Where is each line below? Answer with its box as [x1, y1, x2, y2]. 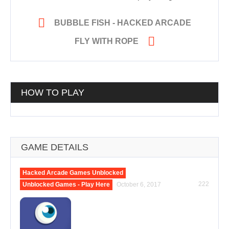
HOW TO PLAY [21, 87, 84, 98]
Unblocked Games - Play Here [22, 181, 110, 189]
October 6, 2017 [117, 181, 161, 189]
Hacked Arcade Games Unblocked [22, 169, 123, 177]
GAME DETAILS [21, 142, 88, 153]
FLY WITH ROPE [74, 37, 139, 46]
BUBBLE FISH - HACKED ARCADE [54, 18, 191, 28]
